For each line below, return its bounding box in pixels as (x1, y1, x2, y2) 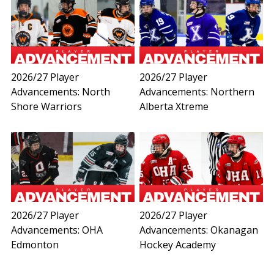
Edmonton (10, 237, 59, 251)
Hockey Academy (139, 237, 217, 251)
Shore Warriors (10, 99, 82, 113)
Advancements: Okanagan (139, 223, 259, 237)
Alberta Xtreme (139, 99, 209, 113)
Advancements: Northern (139, 84, 255, 98)
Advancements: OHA (10, 223, 103, 237)
